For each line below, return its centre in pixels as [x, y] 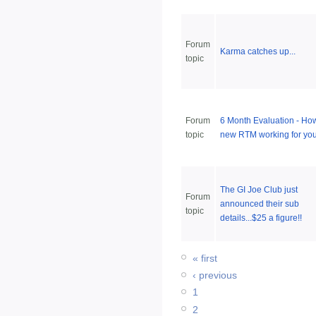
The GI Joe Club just [259, 190]
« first [205, 258]
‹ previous [215, 275]
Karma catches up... [258, 51]
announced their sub [260, 204]
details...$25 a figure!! [261, 218]
